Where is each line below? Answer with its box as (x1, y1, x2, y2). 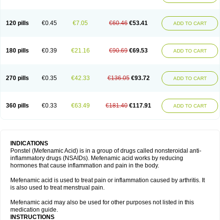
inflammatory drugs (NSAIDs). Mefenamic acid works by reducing (10, 155, 183, 162)
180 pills (6, 47, 29, 54)
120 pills (6, 20, 29, 27)
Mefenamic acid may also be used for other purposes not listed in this (10, 199, 194, 206)
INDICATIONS (10, 140, 50, 147)
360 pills (6, 102, 29, 109)
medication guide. (10, 206, 58, 213)
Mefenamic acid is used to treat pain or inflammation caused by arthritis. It (10, 177, 205, 184)
